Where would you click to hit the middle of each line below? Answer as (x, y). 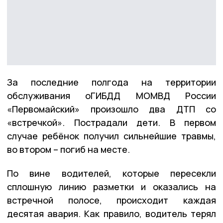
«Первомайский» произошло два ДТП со (111, 109)
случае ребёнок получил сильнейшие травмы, (111, 136)
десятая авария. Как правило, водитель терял (111, 213)
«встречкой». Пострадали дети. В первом (111, 122)
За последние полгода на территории (111, 82)
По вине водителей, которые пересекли (111, 173)
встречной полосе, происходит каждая (111, 200)
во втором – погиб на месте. (68, 149)
